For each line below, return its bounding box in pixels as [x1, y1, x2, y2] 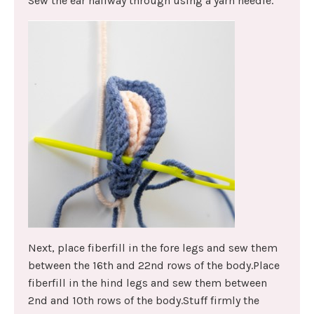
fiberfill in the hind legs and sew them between [28, 276, 267, 290]
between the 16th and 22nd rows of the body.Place [28, 259, 280, 273]
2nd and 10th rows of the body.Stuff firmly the [28, 294, 259, 308]
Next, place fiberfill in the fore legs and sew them [28, 241, 278, 255]
